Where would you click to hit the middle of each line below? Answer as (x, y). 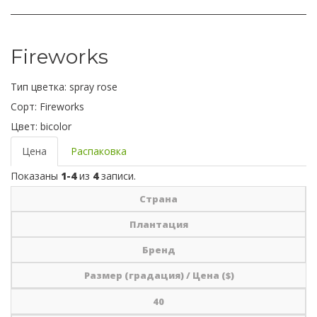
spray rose (93, 87)
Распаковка (99, 151)
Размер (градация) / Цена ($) (159, 275)
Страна (158, 199)
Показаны (36, 176)
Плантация (158, 224)
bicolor (56, 126)
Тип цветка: (40, 87)
